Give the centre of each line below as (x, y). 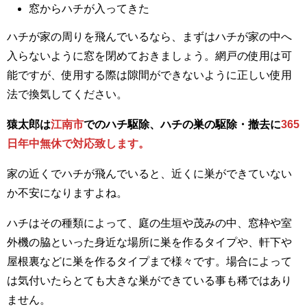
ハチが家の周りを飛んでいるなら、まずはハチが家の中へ (149, 36)
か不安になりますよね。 (67, 193)
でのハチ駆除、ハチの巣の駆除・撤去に (182, 124)
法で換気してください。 (67, 94)
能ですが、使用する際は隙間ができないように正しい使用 (149, 75)
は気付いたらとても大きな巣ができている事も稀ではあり (149, 280)
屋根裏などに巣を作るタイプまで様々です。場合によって (149, 261)
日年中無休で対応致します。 (78, 143)
